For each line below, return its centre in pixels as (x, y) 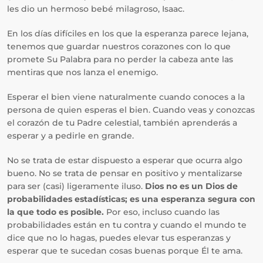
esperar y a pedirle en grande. (70, 136)
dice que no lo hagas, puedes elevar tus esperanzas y (119, 238)
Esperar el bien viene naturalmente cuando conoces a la (126, 97)
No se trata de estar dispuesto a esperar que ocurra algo (125, 160)
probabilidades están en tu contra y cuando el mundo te (127, 225)
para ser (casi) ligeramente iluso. (76, 186)
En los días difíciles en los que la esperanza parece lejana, (128, 33)
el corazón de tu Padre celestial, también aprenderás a (122, 123)
